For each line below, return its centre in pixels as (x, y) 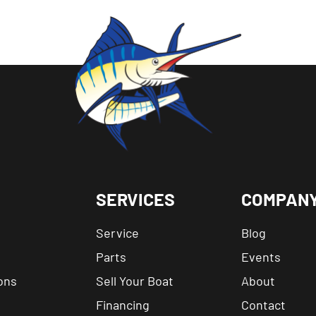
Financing (123, 305)
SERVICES (136, 199)
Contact (263, 305)
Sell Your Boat (135, 281)
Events (261, 257)
